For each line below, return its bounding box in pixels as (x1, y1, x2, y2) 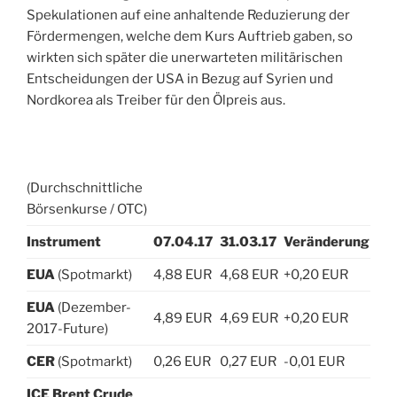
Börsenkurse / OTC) (27, 201, 147, 218)
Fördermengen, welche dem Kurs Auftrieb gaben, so (27, 28, 353, 45)
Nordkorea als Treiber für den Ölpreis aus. (27, 92, 285, 109)
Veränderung (284, 234, 370, 251)
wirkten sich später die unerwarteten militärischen (27, 50, 343, 66)
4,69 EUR (220, 310, 278, 327)
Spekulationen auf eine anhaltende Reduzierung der (27, 7, 350, 24)
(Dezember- (58, 300, 131, 316)
